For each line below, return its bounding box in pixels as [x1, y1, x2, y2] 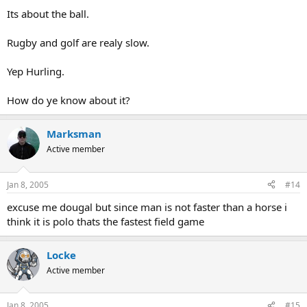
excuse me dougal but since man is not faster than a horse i [7, 199, 287, 214]
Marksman [47, 127, 101, 140]
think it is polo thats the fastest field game [7, 214, 204, 228]
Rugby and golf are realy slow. [7, 36, 149, 49]
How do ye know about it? [7, 93, 130, 107]
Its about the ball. [7, 7, 89, 21]
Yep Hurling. [7, 64, 64, 78]
